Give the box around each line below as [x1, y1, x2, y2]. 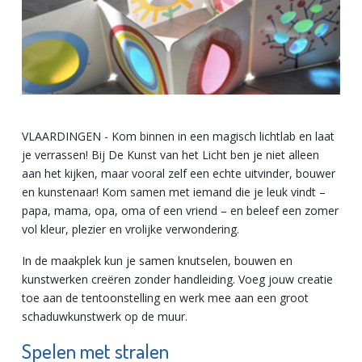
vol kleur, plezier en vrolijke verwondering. [22, 221, 239, 237]
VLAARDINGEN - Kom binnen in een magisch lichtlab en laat [22, 128, 335, 144]
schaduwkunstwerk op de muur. [22, 308, 187, 324]
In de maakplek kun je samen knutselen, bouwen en [22, 252, 293, 268]
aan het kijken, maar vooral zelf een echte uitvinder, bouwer [22, 165, 335, 181]
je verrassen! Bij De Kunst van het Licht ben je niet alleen [22, 146, 319, 162]
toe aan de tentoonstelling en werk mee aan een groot [22, 289, 309, 305]
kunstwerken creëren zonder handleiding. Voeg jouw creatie [22, 271, 333, 287]
